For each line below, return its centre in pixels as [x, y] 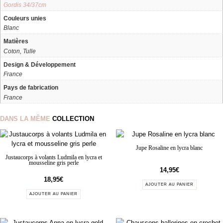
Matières [16, 41]
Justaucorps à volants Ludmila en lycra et [54, 157]
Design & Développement [39, 64]
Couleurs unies [25, 18]
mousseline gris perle [54, 163]
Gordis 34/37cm [25, 4]
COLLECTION [73, 118]
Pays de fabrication [31, 88]
